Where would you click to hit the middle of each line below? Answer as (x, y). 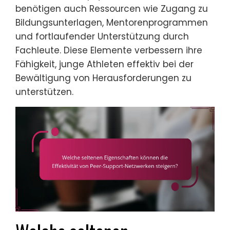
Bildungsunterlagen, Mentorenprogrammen (112, 23)
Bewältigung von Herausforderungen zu (103, 78)
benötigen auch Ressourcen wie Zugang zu (112, 9)
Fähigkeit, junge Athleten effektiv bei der (104, 64)
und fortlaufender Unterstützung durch (102, 37)
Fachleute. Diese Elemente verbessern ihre (109, 51)
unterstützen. (44, 92)
